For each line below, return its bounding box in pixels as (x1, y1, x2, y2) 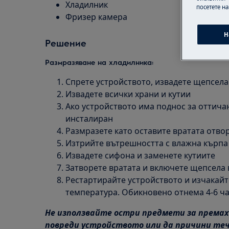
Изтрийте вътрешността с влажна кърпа (65, 138, 228, 149)
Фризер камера (65, 11, 127, 22)
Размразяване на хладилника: (45, 57, 153, 66)
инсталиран (65, 113, 113, 124)
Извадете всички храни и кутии (65, 88, 191, 100)
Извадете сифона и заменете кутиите (65, 150, 215, 161)
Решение (45, 37, 86, 49)
